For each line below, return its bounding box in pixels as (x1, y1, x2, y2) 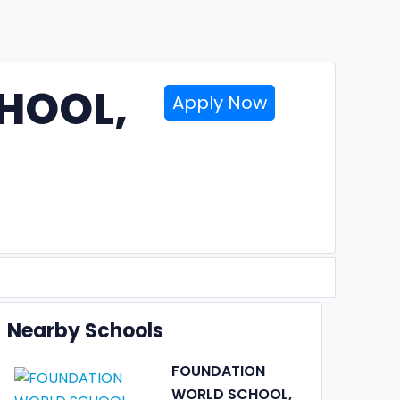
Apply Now (172, 90, 268, 115)
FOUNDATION (171, 361, 265, 381)
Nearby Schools (7, 317, 163, 345)
